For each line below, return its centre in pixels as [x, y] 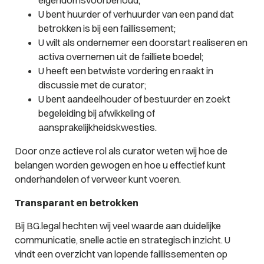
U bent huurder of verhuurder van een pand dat [136, 14]
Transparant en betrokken [76, 202]
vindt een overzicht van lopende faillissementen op [121, 254]
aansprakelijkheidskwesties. [98, 127]
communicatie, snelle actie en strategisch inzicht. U [122, 240]
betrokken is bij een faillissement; [108, 28]
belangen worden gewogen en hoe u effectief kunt [120, 165]
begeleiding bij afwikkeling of [96, 113]
